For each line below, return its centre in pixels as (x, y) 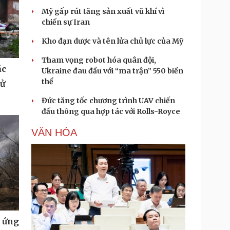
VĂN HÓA (54, 132)
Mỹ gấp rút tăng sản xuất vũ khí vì (103, 11)
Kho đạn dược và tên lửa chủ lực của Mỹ (112, 41)
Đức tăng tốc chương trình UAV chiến (108, 101)
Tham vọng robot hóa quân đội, (99, 60)
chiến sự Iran (66, 22)
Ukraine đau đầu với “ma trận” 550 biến (112, 71)
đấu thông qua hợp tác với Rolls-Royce (111, 111)
